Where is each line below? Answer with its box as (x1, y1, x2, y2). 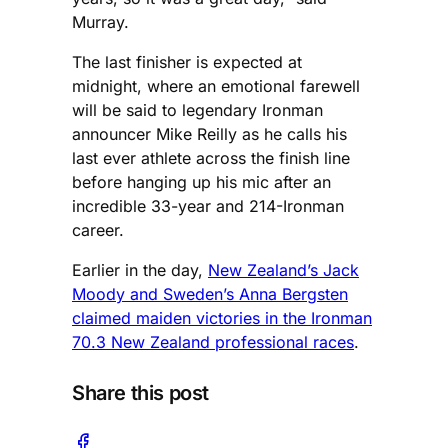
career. (72, 219, 124, 240)
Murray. (72, 11, 129, 32)
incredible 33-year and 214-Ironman (72, 195, 344, 216)
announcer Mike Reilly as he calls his (72, 123, 347, 144)
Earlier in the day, (72, 259, 208, 280)
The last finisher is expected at (72, 51, 302, 72)
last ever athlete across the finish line (72, 147, 350, 168)
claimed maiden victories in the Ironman (72, 307, 372, 328)
